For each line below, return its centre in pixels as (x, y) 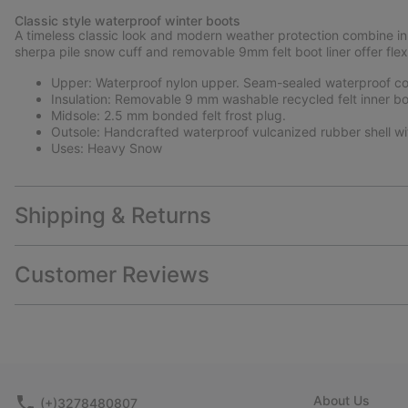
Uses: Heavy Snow (107, 148)
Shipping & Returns (113, 216)
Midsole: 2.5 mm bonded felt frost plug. (168, 116)
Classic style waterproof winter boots (127, 21)
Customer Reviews (112, 275)
